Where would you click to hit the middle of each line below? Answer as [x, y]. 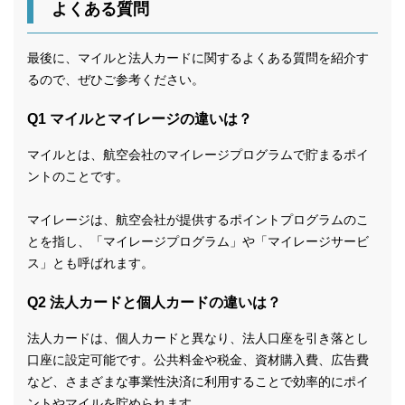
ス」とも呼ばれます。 [90, 264]
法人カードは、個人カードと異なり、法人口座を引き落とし [198, 339]
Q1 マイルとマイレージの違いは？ [140, 119]
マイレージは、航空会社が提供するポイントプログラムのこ [198, 220]
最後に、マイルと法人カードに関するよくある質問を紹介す [198, 58]
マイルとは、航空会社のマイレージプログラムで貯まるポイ [198, 155]
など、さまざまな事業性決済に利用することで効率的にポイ [198, 382]
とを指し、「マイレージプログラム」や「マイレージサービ [198, 242]
